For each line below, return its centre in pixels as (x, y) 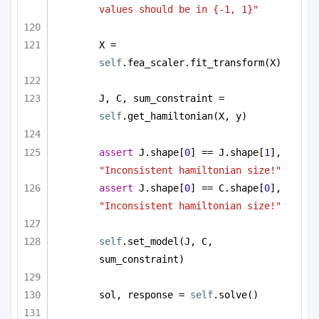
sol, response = (145, 294)
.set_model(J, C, (167, 241)
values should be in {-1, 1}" (179, 9)
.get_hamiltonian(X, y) (184, 116)
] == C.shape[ (227, 188)
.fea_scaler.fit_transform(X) (202, 63)
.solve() (236, 294)
